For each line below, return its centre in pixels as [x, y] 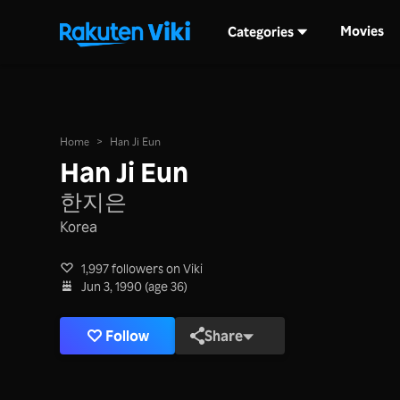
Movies [362, 31]
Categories [260, 31]
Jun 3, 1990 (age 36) [135, 286]
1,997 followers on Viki [142, 268]
